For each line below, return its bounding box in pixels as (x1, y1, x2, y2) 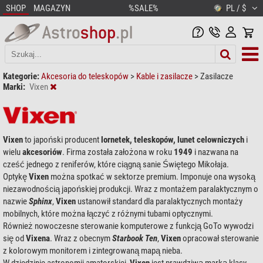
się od (3, 232, 26, 244)
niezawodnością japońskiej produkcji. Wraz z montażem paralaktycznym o (3, 183, 258, 194)
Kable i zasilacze (136, 70, 194, 82)
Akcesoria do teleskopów (41, 70, 130, 82)
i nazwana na (193, 146, 238, 157)
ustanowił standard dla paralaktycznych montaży (76, 195, 242, 207)
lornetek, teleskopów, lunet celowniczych (101, 134, 244, 145)
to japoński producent (23, 134, 101, 145)
